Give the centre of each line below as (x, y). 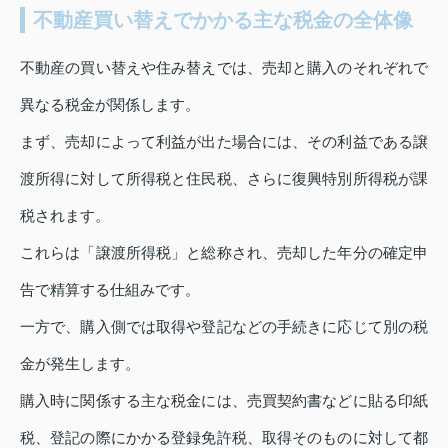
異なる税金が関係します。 (110, 104)
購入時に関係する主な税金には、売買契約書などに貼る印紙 (224, 400)
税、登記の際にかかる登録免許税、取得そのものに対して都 (224, 437)
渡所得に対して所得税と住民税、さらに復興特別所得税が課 (224, 178)
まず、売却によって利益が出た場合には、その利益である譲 (224, 141)
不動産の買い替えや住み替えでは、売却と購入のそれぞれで (224, 67)
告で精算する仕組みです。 (110, 289)
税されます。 (65, 215)
